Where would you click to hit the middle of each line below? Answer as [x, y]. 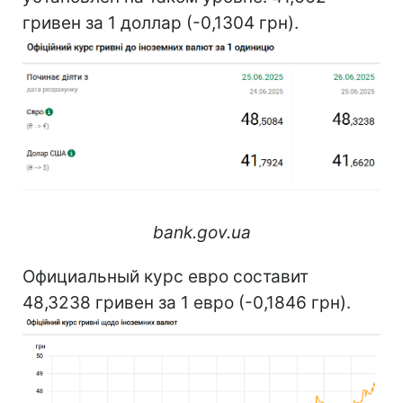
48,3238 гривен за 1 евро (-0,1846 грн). [187, 302]
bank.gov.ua [201, 232]
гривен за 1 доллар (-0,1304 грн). [161, 22]
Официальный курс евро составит [166, 276]
